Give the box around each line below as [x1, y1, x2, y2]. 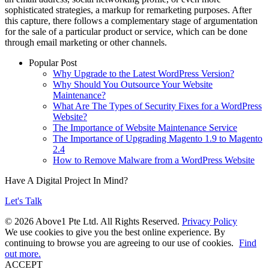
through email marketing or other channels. [5, 37, 167, 47]
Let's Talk [5, 195, 42, 206]
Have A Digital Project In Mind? [5, 175, 128, 186]
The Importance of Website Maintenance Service [53, 122, 237, 133]
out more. [5, 248, 41, 259]
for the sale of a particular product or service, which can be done [5, 26, 247, 37]
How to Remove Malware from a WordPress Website [53, 154, 255, 165]
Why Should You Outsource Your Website [53, 79, 213, 89]
